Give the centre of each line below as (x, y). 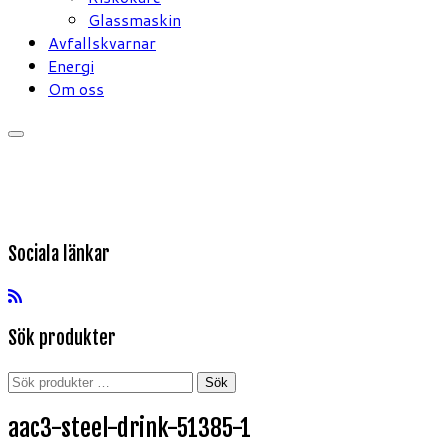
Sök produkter (62, 338)
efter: (27, 402)
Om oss (76, 88)
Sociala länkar (59, 253)
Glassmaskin (134, 19)
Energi (71, 65)
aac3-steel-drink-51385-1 (129, 427)
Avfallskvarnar (102, 42)
